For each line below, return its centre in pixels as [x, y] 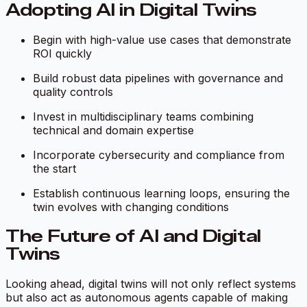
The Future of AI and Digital [133, 236]
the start [54, 169]
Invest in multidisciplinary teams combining [143, 117]
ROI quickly [62, 54]
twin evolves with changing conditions [131, 207]
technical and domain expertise [113, 131]
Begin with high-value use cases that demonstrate [162, 40]
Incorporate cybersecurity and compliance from [159, 155]
